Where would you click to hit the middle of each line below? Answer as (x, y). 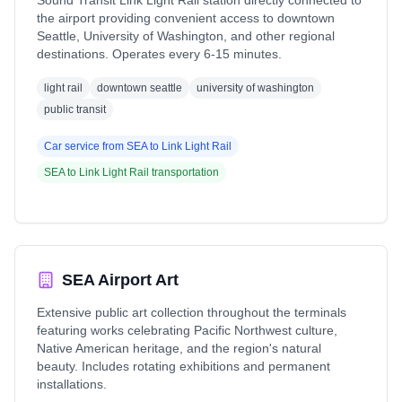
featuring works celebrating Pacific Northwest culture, (187, 330)
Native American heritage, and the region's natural (179, 348)
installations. (72, 384)
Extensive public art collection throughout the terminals (192, 312)
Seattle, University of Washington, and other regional (186, 36)
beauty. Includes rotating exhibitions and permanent (184, 366)
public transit (75, 109)
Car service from (85, 146)
